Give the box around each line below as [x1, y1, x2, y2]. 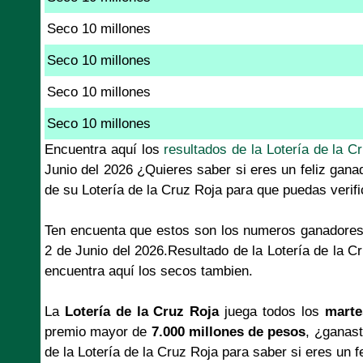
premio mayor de [45, 323, 152, 340]
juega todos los [219, 303, 325, 319]
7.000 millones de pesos [151, 323, 306, 340]
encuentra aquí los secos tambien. [45, 263, 253, 279]
